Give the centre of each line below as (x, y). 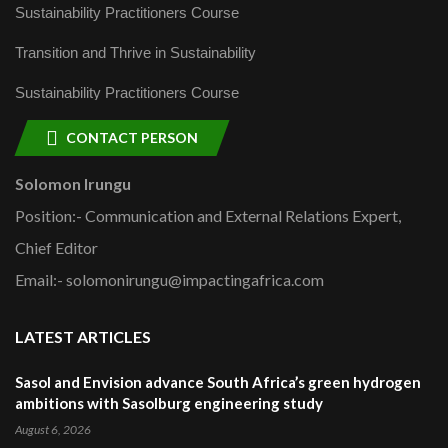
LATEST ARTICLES (83, 337)
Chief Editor (56, 248)
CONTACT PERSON (132, 138)
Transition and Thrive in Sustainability (135, 53)
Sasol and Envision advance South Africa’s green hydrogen (218, 382)
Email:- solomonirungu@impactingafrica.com (169, 280)
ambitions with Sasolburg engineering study (169, 403)
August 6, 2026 (53, 430)
